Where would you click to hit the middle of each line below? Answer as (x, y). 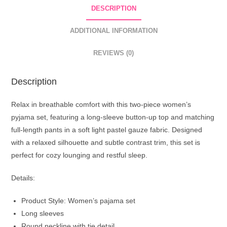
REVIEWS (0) (113, 53)
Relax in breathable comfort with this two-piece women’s (101, 105)
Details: (23, 178)
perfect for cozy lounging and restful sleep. (80, 155)
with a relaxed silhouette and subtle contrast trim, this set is (106, 143)
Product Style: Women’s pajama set (79, 201)
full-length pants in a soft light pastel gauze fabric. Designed (107, 130)
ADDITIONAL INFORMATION (113, 31)
